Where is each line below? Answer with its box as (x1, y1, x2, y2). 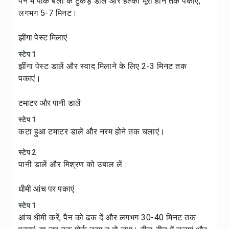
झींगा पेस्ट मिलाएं (18, 33, 67, 42)
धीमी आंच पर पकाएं (18, 184, 74, 194)
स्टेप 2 (18, 148, 36, 156)
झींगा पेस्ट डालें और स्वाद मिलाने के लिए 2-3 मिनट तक (18, 61, 187, 71)
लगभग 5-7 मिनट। (18, 8, 78, 18)
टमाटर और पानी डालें (18, 98, 81, 108)
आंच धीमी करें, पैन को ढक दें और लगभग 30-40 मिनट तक (18, 213, 196, 222)
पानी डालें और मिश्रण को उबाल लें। (18, 159, 128, 169)
